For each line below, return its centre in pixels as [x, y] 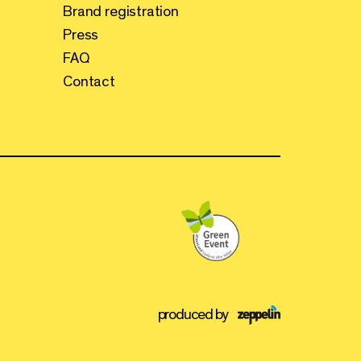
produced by [193, 315]
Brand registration [121, 12]
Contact [89, 82]
